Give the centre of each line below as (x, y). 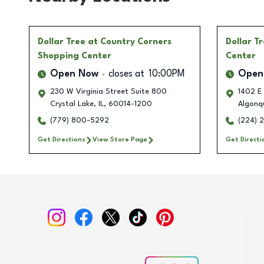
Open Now (74, 75)
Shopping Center (75, 56)
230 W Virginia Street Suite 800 (108, 92)
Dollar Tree (62, 42)
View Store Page (120, 140)
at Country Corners (130, 42)
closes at (126, 75)
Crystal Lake (72, 104)
